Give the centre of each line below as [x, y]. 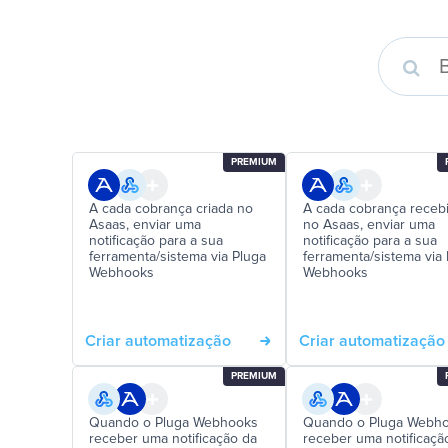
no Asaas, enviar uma [369, 225]
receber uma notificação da [173, 439]
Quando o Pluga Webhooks [173, 423]
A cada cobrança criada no [171, 209]
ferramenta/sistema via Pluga [177, 257]
